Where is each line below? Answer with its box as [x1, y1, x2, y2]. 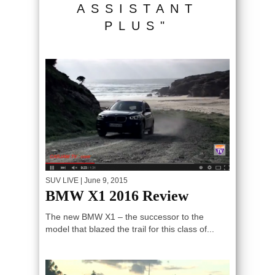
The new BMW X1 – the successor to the [45, 211, 204, 222]
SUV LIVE [45, 176, 79, 185]
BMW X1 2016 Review [45, 187, 188, 204]
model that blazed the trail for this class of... [45, 223, 214, 234]
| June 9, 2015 [79, 176, 128, 185]
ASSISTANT [77, 2, 198, 15]
